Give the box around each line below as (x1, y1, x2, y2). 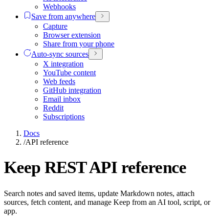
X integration (43, 59, 84, 68)
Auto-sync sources (31, 49, 88, 58)
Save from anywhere (31, 12, 95, 21)
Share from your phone (43, 40, 114, 48)
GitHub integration (43, 86, 101, 94)
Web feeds (43, 77, 75, 86)
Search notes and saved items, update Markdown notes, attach (4, 189, 195, 197)
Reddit (43, 103, 64, 112)
